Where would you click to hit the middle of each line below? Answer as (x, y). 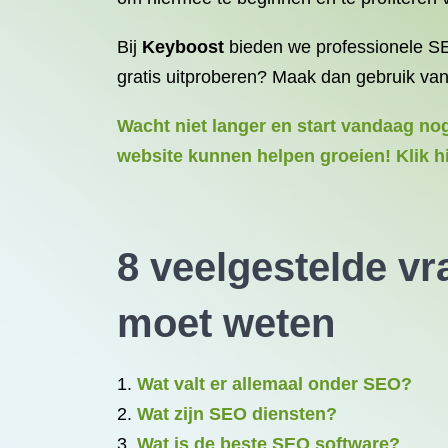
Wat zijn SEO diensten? (237, 414)
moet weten (226, 323)
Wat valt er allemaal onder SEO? (274, 384)
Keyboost (183, 47)
